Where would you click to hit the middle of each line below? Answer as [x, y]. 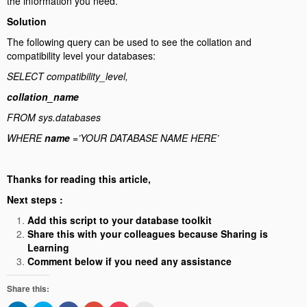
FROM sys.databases [54, 117]
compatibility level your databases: [81, 55]
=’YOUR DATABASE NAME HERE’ [146, 137]
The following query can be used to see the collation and [129, 41]
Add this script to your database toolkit [120, 220]
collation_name [43, 96]
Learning [48, 247]
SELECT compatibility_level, [67, 76]
